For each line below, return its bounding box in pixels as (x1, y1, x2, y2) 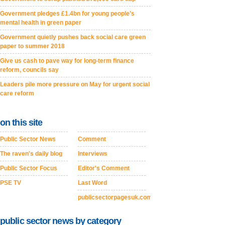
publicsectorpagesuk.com (78, 194, 152, 201)
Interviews (78, 150, 107, 157)
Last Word (78, 179, 107, 186)
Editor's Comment (78, 165, 130, 172)
